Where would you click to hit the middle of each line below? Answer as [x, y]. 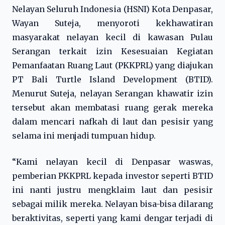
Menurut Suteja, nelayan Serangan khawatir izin [113, 93]
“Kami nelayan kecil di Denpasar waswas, [113, 162]
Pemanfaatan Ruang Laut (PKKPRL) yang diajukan [113, 65]
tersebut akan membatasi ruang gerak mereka [113, 107]
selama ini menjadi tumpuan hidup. [84, 136]
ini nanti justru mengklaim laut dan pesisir [113, 190]
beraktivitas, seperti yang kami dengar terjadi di [113, 218]
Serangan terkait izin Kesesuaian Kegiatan [113, 51]
